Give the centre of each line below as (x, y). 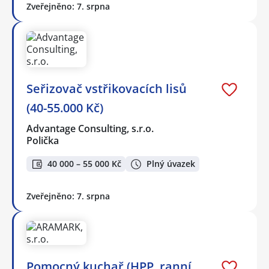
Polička (43, 140)
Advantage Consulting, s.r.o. (91, 128)
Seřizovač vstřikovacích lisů (107, 88)
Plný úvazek (171, 164)
